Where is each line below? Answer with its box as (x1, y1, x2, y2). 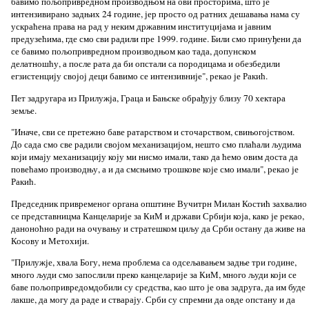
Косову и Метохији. (10, 234, 89, 247)
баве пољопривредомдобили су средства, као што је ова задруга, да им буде (10, 281, 306, 294)
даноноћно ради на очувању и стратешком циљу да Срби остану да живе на (10, 221, 306, 235)
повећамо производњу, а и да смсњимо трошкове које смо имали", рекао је (10, 163, 299, 176)
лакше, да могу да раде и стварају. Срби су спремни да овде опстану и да (10, 293, 295, 306)
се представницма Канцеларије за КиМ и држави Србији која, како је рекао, (10, 209, 304, 222)
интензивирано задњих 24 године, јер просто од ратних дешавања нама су (10, 8, 300, 21)
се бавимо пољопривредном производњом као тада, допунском (10, 45, 256, 58)
